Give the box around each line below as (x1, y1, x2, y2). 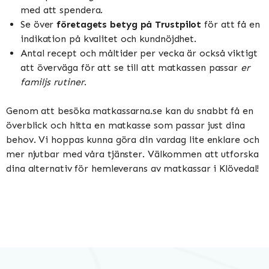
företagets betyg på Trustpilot (56, 18, 202, 30)
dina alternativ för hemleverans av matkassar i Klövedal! (6, 162, 259, 174)
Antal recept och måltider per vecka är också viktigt (20, 47, 258, 59)
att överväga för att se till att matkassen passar (20, 61, 241, 73)
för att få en (201, 18, 260, 30)
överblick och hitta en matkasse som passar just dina (6, 119, 245, 131)
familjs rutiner (20, 76, 84, 88)
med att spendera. (20, 4, 103, 16)
